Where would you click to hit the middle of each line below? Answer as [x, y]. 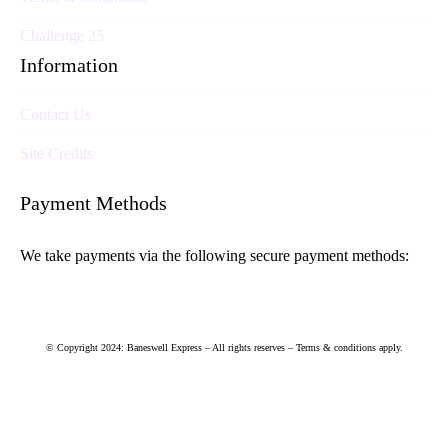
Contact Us [55, 115]
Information [69, 65]
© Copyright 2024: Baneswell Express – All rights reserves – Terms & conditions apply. [224, 348]
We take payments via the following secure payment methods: [214, 256]
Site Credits [56, 154]
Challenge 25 [62, 36]
